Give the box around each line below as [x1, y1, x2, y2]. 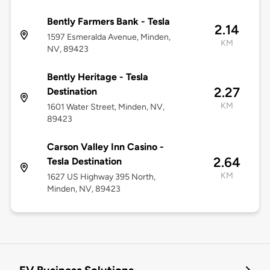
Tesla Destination [46, 155, 122, 168]
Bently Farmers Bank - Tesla [46, 16, 170, 28]
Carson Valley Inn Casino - [46, 141, 164, 153]
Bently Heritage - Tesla [46, 71, 148, 83]
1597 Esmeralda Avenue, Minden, [46, 32, 171, 43]
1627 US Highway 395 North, [46, 172, 155, 183]
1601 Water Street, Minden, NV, [46, 102, 165, 113]
